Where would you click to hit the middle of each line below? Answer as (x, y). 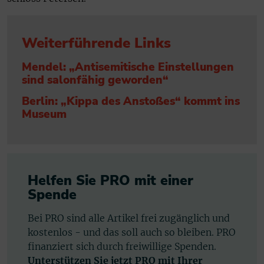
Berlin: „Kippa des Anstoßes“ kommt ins (131, 102)
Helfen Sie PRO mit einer (110, 180)
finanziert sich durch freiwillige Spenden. (122, 246)
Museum (44, 115)
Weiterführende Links (96, 43)
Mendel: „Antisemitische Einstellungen (128, 67)
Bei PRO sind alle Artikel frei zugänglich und (129, 218)
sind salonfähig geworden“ (95, 80)
